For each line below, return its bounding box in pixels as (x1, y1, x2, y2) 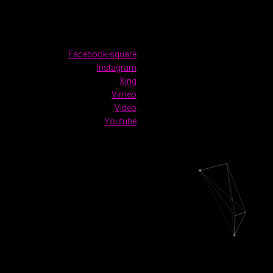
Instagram (97, 63, 136, 73)
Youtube (104, 116, 136, 126)
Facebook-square (68, 49, 136, 59)
